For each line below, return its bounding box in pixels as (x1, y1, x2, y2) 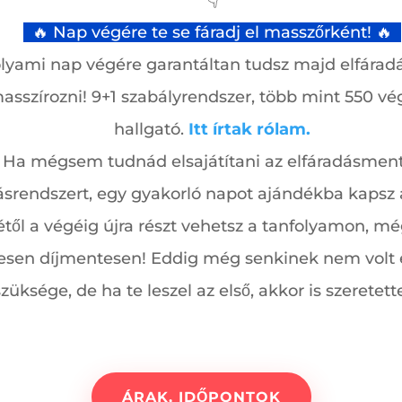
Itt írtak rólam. (188, 119, 310, 140)
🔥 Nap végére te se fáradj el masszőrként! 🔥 (32, 22, 392, 43)
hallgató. (114, 119, 188, 140)
